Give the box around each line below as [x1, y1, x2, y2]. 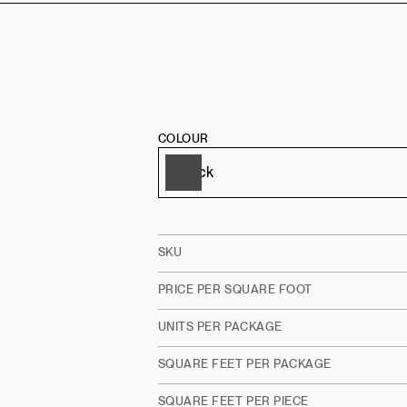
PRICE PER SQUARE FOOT [157, 283, 313, 297]
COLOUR [157, 132, 209, 146]
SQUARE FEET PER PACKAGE [157, 357, 332, 372]
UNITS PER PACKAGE [157, 320, 283, 334]
